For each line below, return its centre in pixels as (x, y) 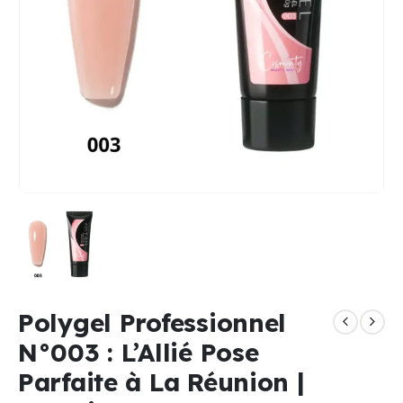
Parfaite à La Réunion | (161, 381)
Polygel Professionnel (152, 322)
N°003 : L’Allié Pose (139, 352)
